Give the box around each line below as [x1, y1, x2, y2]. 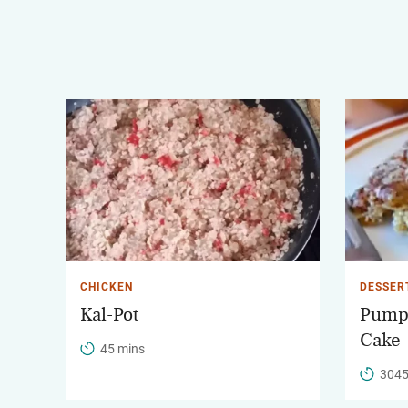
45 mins [100, 342, 145, 357]
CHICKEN [80, 280, 133, 294]
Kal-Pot [80, 305, 138, 325]
